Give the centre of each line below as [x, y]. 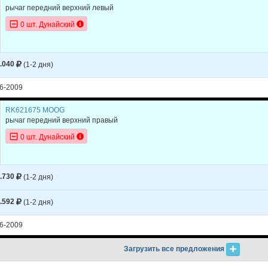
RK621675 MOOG [35, 110]
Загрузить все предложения [175, 249]
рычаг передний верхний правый [62, 120]
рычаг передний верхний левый [60, 7]
